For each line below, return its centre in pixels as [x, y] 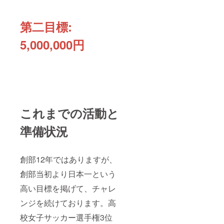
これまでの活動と [69, 113]
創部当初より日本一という [68, 174]
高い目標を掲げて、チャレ [68, 188]
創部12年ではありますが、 [68, 159]
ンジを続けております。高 [68, 203]
